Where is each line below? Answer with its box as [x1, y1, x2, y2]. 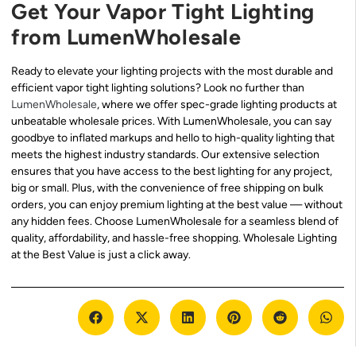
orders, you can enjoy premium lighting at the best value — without [11, 198, 342, 212]
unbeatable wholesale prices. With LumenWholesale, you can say [11, 114, 331, 129]
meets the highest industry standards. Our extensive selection [11, 148, 319, 162]
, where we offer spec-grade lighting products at [97, 98, 337, 112]
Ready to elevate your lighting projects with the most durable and [11, 64, 333, 79]
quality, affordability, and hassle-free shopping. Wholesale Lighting [11, 231, 337, 246]
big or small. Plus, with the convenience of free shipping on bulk [11, 181, 323, 195]
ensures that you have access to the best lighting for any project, [11, 164, 332, 179]
